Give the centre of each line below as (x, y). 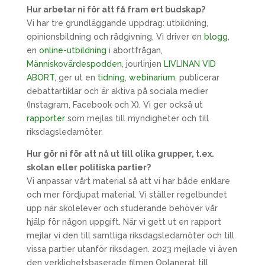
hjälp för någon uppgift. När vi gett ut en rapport (124, 222)
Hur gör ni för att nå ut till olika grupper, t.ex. (120, 154)
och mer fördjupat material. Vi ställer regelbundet (127, 195)
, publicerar (197, 77)
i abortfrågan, (134, 50)
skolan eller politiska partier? (88, 167)
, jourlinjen (143, 64)
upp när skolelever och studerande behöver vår (122, 208)
